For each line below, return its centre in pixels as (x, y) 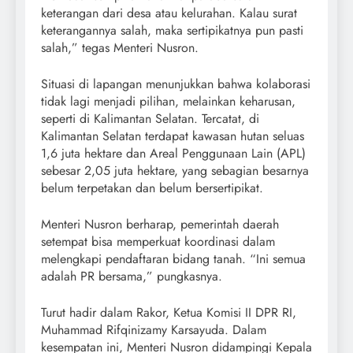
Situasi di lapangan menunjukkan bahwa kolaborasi (176, 84)
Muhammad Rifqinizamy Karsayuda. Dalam (154, 329)
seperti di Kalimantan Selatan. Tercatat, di (150, 118)
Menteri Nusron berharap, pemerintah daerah (160, 224)
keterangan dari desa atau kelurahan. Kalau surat (169, 13)
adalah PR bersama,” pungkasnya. (132, 276)
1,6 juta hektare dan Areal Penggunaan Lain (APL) (173, 153)
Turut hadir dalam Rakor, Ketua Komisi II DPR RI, (169, 312)
